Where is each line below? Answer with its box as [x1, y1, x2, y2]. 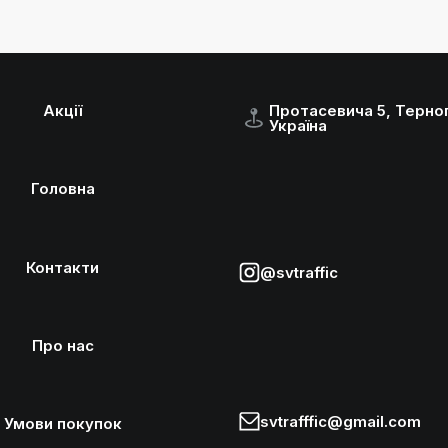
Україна [269, 116, 327, 135]
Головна [30, 179, 95, 199]
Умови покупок [3, 414, 122, 433]
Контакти [26, 257, 100, 277]
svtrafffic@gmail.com [260, 412, 421, 431]
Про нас [31, 335, 94, 355]
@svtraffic [260, 263, 338, 282]
